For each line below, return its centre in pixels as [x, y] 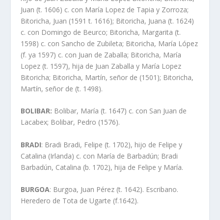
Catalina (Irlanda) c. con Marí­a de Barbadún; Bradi [99, 156]
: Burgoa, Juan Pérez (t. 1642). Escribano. [114, 189]
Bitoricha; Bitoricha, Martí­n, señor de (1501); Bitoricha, [107, 77]
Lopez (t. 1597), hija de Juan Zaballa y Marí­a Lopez [101, 66]
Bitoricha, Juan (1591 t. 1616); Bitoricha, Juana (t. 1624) [108, 21]
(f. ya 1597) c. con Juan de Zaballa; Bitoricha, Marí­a [101, 55]
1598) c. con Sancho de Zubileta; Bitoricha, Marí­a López [110, 43]
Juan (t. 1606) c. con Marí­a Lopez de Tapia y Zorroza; [105, 9]
